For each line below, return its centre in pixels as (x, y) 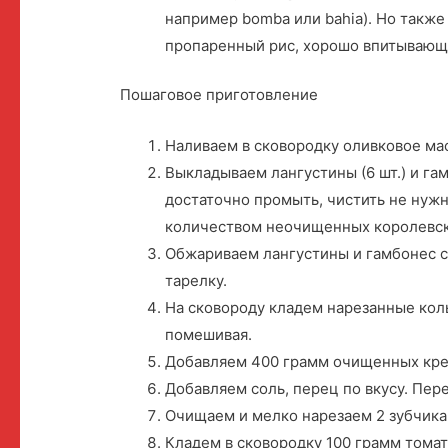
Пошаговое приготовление (219, 95)
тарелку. (196, 281)
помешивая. (209, 335)
